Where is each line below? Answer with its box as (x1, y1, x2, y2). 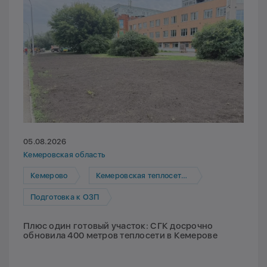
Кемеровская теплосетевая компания (95, 170, 182, 180)
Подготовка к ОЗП (30, 192, 100, 201)
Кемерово (30, 170, 68, 180)
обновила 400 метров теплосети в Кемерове (23, 230, 218, 241)
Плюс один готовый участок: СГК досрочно (23, 221, 213, 232)
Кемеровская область (23, 150, 105, 160)
